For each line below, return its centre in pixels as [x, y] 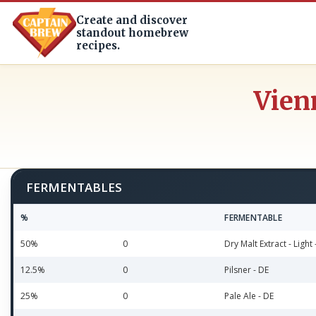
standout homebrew [132, 33]
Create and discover [132, 20]
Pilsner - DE [247, 270]
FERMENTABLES [74, 187]
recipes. [98, 45]
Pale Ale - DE [249, 296]
